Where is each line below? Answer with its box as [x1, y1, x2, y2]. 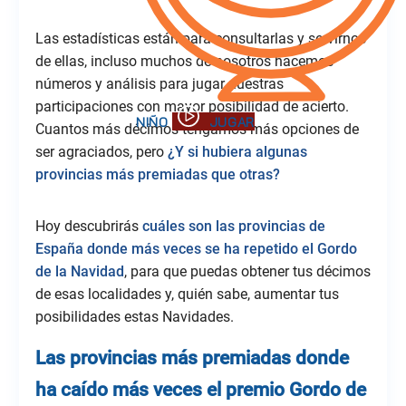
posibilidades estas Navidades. [34, 307, 234, 325]
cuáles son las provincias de [141, 217, 325, 235]
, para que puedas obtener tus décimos [123, 262, 371, 280]
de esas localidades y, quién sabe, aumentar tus [34, 285, 339, 303]
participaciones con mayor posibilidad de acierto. [34, 97, 349, 115]
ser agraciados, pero [34, 142, 168, 160]
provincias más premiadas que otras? [34, 165, 280, 183]
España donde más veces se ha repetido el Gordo [34, 239, 357, 257]
